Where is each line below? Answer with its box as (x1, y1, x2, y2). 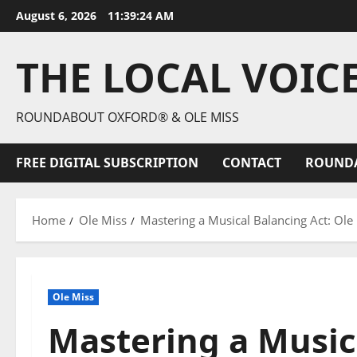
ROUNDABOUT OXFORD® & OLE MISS (16, 108, 239, 126)
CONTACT (222, 154, 281, 171)
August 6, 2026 (16, 8, 100, 23)
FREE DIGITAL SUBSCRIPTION (16, 154, 198, 171)
